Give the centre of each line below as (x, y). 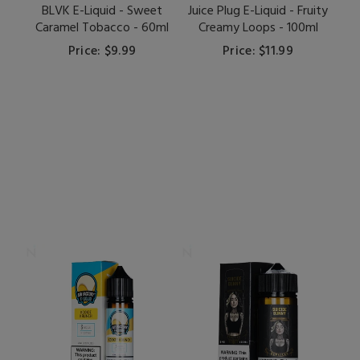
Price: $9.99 (102, 52)
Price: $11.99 (258, 52)
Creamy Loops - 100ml (258, 29)
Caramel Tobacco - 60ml (102, 29)
